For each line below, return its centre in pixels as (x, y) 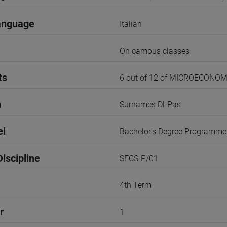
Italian (131, 24)
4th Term (136, 185)
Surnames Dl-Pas (150, 105)
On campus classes (155, 51)
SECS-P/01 (139, 158)
